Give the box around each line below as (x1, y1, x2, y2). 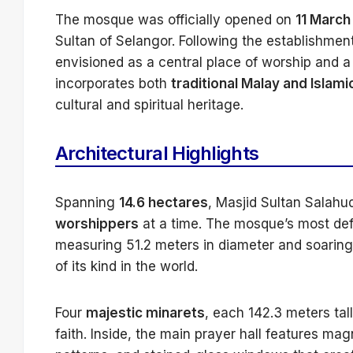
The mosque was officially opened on (55, 12, 295, 28)
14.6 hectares (119, 195, 208, 211)
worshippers (55, 216, 139, 232)
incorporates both (55, 76, 171, 92)
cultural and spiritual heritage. (55, 97, 243, 113)
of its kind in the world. (55, 258, 198, 275)
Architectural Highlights (55, 142, 259, 165)
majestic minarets (86, 305, 205, 321)
